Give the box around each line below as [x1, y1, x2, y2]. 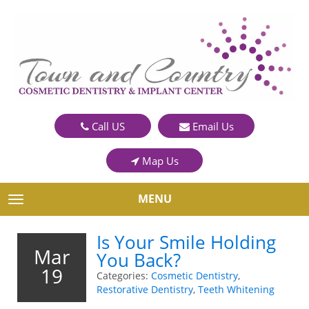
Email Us [189, 119, 234, 133]
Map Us [139, 153, 179, 168]
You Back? [97, 247, 181, 272]
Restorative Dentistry [97, 282, 193, 296]
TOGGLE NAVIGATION [15, 193, 132, 209]
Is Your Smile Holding [97, 229, 276, 255]
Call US [89, 119, 125, 133]
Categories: [97, 268, 151, 282]
